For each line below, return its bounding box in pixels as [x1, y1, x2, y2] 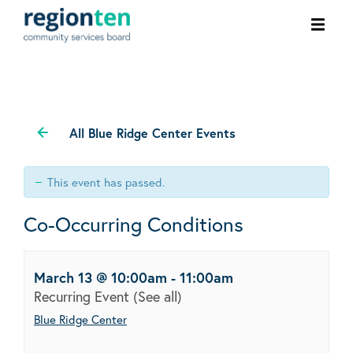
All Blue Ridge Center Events [69, 124, 236, 141]
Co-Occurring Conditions [24, 210, 243, 237]
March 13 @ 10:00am [34, 267, 167, 287]
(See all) [133, 286, 182, 306]
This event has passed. [47, 173, 165, 190]
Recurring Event [34, 286, 133, 306]
